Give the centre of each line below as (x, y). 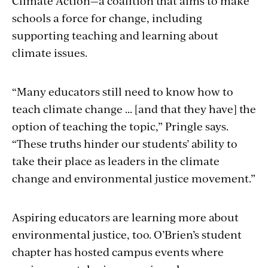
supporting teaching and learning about (115, 35)
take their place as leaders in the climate (116, 160)
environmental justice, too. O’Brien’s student (127, 234)
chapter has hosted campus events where (118, 251)
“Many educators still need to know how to (123, 91)
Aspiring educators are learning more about (125, 217)
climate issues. (50, 52)
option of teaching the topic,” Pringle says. (120, 126)
